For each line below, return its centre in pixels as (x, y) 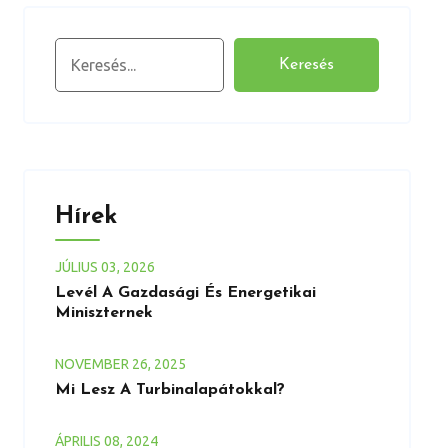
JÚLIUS (77, 267)
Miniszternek (103, 313)
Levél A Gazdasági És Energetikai (185, 293)
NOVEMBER (93, 364)
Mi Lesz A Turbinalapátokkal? (169, 390)
